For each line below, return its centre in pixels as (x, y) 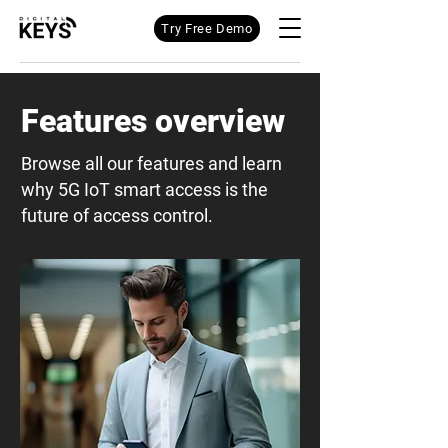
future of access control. (117, 215)
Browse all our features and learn (151, 163)
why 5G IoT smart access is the (144, 189)
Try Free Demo (207, 28)
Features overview (153, 121)
